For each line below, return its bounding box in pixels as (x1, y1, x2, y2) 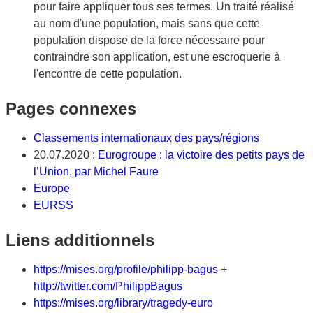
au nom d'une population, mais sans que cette (34, 17, 260, 29)
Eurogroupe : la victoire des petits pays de (98, 149, 305, 161)
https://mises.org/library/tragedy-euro (34, 297, 213, 309)
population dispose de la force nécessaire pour (34, 34, 265, 46)
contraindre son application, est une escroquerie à (34, 51, 280, 63)
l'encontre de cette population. (34, 68, 182, 80)
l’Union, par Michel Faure (34, 166, 159, 177)
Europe (34, 182, 70, 194)
